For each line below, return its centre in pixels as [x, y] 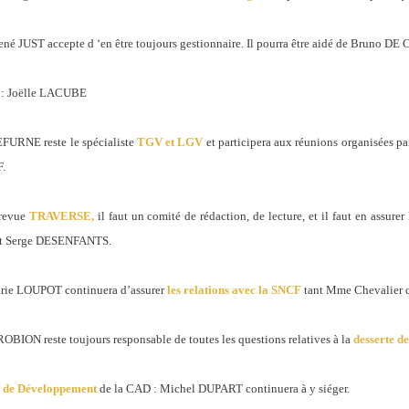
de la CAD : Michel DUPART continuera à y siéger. [225, 388]
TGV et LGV [170, 142]
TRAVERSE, [63, 216]
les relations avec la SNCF [233, 290]
